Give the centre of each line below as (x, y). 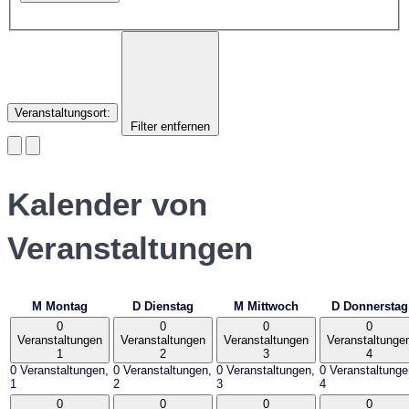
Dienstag (169, 306)
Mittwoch (273, 306)
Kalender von (107, 204)
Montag (67, 306)
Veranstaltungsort (61, 113)
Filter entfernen (170, 127)
